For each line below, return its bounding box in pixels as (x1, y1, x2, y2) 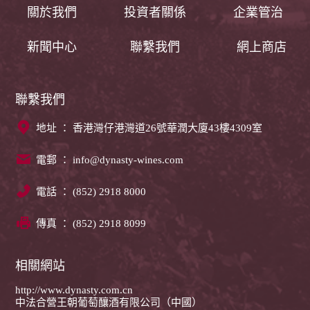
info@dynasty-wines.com (73, 154, 184, 165)
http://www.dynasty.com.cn (15, 284, 134, 295)
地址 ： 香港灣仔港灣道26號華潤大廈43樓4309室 (36, 122, 263, 134)
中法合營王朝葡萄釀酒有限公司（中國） (15, 296, 203, 308)
